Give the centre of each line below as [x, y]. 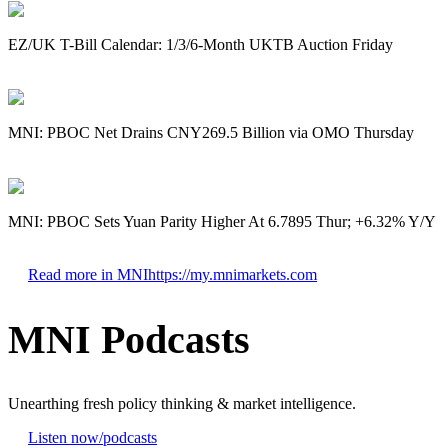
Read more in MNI [88, 274]
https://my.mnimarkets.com [232, 274]
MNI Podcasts [129, 340]
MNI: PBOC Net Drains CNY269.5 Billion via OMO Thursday [211, 133]
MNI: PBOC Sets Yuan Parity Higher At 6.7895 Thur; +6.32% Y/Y [222, 221]
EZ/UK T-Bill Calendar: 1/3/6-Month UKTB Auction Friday [200, 44]
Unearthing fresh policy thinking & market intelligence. [182, 404]
